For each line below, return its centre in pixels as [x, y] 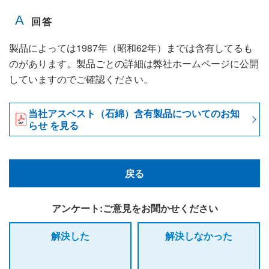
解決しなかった [199, 235]
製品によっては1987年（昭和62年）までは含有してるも [131, 48]
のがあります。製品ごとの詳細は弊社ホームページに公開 [134, 64]
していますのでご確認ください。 [81, 79]
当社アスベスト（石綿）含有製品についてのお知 [134, 113]
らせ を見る [53, 125]
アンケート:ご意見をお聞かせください [134, 208]
